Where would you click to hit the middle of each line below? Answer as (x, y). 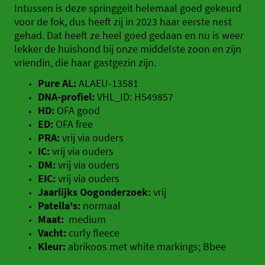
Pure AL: (57, 83)
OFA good (78, 111)
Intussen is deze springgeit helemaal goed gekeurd (128, 8)
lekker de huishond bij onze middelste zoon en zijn (128, 49)
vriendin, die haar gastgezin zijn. (85, 63)
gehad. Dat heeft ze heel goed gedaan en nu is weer (129, 35)
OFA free (73, 124)
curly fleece (93, 233)
